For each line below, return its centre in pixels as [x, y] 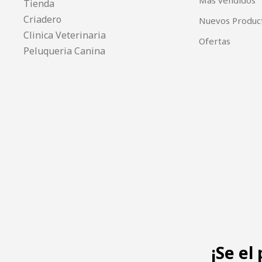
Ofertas [215, 41]
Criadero [42, 20]
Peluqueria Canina [64, 51]
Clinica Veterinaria [65, 35]
